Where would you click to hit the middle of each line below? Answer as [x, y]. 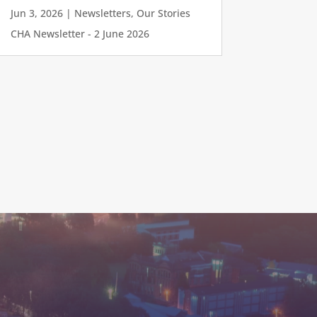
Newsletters [102, 13]
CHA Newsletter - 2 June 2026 [80, 33]
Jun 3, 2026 [36, 13]
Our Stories [163, 13]
